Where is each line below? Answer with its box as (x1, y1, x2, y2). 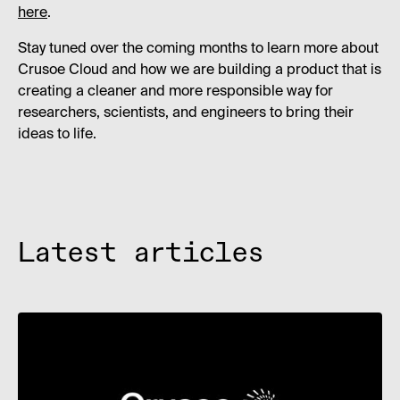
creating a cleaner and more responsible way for (18, 84, 333, 99)
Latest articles (18, 238, 264, 268)
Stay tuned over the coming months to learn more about (18, 41, 379, 56)
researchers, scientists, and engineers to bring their (18, 105, 354, 121)
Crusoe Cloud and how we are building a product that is (18, 62, 381, 78)
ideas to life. (18, 127, 96, 142)
